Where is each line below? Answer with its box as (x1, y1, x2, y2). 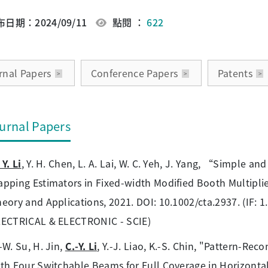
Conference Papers (90, 66, 178, 81)
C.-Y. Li (65, 238, 98, 253)
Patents (217, 66, 252, 81)
